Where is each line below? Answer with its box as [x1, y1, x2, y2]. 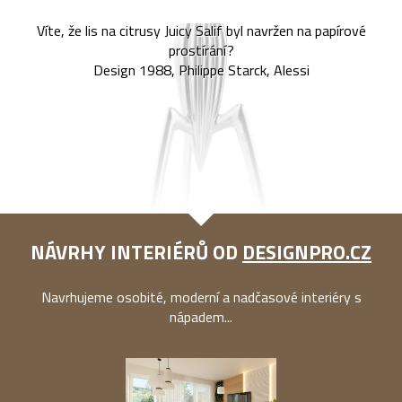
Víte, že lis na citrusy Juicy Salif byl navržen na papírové [36, 19, 366, 41]
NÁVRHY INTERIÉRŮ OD [31, 237, 242, 268]
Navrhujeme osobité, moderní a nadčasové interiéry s [40, 286, 362, 309]
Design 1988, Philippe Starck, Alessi [92, 58, 310, 81]
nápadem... [170, 306, 232, 328]
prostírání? [168, 39, 234, 61]
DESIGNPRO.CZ [242, 237, 371, 268]
